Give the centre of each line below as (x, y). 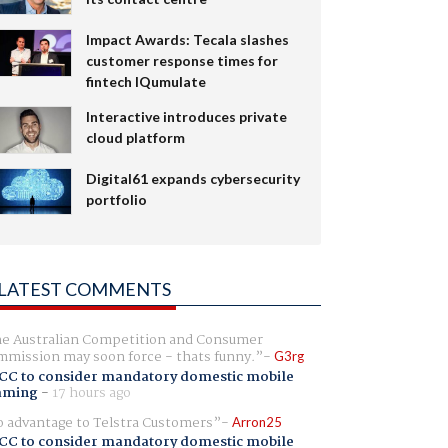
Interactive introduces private (186, 116)
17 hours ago (91, 392)
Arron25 (256, 421)
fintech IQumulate (145, 81)
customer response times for (181, 60)
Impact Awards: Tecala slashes (187, 39)
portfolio (116, 199)
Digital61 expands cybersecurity (192, 178)
